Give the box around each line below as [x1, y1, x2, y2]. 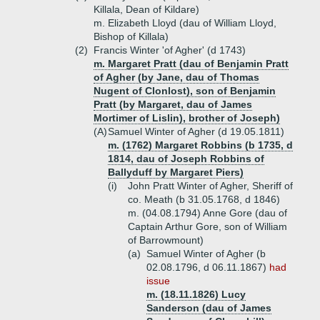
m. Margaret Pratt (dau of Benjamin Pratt [94, 58, 289, 69]
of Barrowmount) [128, 234, 204, 246]
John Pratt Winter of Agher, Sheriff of [128, 180, 293, 191]
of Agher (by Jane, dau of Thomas [94, 71, 259, 83]
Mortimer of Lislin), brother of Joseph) [94, 112, 280, 124]
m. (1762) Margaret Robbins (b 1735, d [108, 139, 293, 151]
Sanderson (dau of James [146, 302, 271, 314]
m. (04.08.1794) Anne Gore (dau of [128, 207, 287, 219]
